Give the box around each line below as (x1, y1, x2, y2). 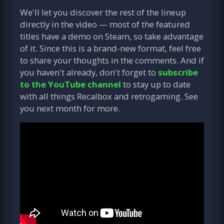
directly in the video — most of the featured (20, 18, 190, 30)
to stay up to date (121, 78, 190, 90)
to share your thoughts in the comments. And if (20, 54, 204, 66)
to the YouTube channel (20, 78, 121, 90)
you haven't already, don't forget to (20, 66, 158, 78)
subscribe (158, 66, 198, 78)
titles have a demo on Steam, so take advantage (20, 30, 203, 42)
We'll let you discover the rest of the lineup (20, 6, 186, 18)
